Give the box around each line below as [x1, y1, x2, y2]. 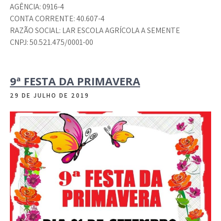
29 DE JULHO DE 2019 [10, 91, 89, 100]
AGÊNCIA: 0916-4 [10, 1, 64, 12]
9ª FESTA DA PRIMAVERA [10, 74, 140, 89]
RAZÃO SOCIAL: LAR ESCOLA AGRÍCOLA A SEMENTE [10, 25, 180, 36]
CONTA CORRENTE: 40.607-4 [10, 13, 105, 24]
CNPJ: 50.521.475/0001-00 [10, 37, 93, 48]
